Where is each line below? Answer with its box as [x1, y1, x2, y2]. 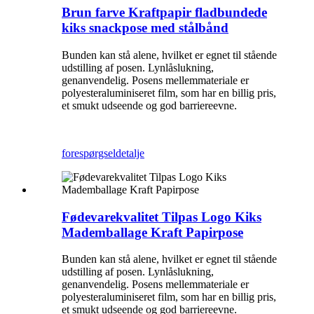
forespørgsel [62, 147, 116, 159]
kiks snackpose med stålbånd [62, 20, 228, 36]
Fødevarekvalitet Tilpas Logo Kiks [62, 209, 261, 224]
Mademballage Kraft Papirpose [62, 224, 243, 240]
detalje [116, 147, 144, 159]
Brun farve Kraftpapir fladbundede [62, 5, 267, 20]
